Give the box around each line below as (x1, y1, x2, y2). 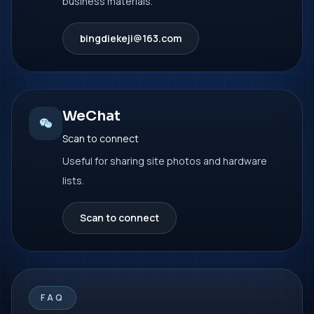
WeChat (62, 107, 121, 125)
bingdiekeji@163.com (80, 32, 182, 45)
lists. (62, 174, 84, 187)
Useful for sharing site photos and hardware (62, 154, 267, 168)
